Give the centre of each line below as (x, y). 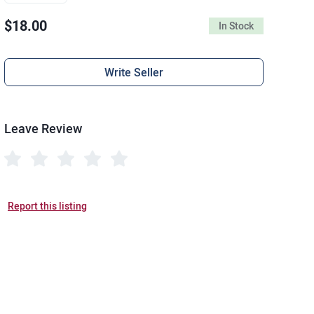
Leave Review (43, 129)
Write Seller (134, 73)
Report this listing (47, 206)
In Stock (236, 26)
